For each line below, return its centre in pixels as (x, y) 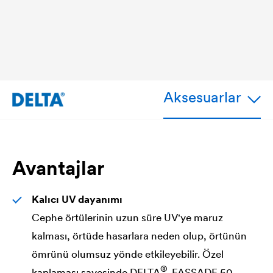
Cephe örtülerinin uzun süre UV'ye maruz (127, 217)
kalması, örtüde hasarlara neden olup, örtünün (139, 236)
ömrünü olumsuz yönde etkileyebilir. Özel (128, 254)
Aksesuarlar (202, 97)
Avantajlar (58, 168)
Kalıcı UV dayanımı (77, 199)
